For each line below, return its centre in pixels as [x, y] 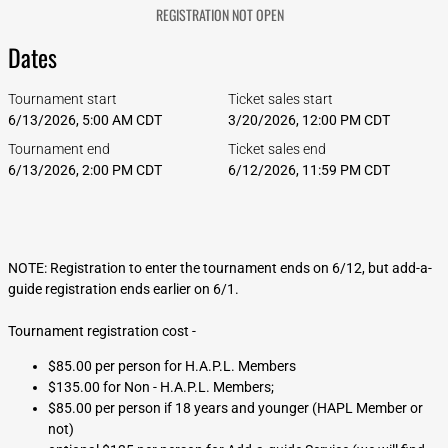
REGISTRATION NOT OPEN [220, 14]
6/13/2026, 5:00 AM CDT [85, 120]
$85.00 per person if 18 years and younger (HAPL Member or [235, 408]
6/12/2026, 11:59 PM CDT [309, 170]
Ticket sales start [280, 99]
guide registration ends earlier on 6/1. [123, 289]
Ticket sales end [277, 149]
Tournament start [62, 99]
